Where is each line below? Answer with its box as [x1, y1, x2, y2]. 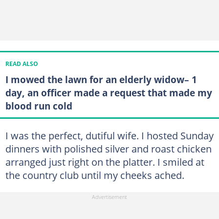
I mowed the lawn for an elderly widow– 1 [5, 72, 197, 86]
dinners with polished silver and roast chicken [5, 142, 212, 155]
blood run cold [5, 99, 72, 112]
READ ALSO [5, 60, 38, 67]
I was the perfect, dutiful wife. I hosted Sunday [5, 129, 214, 142]
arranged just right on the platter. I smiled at [5, 155, 204, 169]
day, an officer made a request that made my [5, 86, 212, 99]
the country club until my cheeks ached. [5, 168, 184, 182]
